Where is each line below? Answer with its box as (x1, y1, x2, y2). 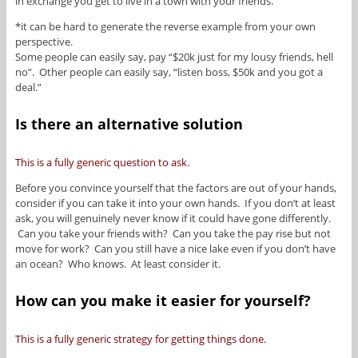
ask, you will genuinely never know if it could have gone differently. (14, 211, 331, 226)
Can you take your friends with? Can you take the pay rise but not (14, 226, 331, 241)
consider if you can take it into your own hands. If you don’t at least (14, 196, 336, 211)
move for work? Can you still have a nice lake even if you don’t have (14, 241, 336, 257)
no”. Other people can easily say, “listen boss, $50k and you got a (14, 65, 323, 80)
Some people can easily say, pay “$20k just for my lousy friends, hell (14, 50, 333, 65)
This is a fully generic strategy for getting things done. (14, 332, 266, 347)
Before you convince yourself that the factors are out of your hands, (14, 181, 336, 196)
